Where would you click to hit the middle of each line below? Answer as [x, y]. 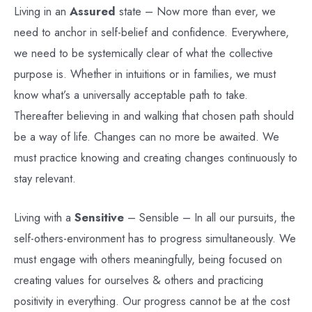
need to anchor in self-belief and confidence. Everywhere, [151, 32]
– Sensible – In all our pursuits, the [210, 217]
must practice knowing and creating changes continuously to [156, 157]
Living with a [44, 217]
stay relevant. [45, 178]
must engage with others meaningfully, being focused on [148, 259]
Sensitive [99, 217]
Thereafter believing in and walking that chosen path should [154, 115]
